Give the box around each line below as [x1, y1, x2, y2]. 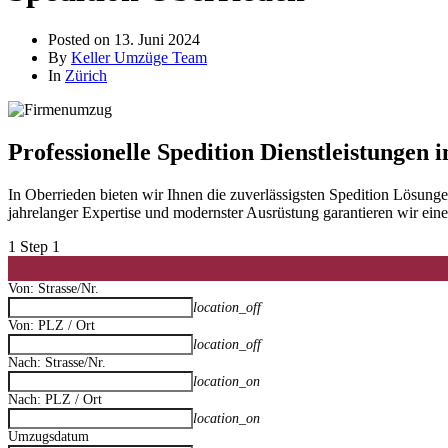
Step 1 [20, 237, 60, 255]
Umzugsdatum [8, 428, 89, 444]
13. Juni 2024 [114, 30, 200, 48]
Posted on [48, 30, 114, 48]
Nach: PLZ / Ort [8, 391, 102, 407]
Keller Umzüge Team [71, 48, 207, 66]
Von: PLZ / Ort [8, 317, 95, 333]
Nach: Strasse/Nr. [8, 354, 106, 370]
